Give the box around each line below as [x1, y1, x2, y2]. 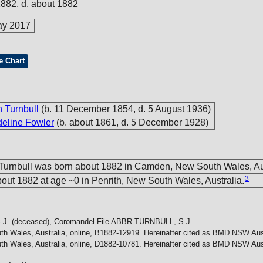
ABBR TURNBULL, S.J [111, 217, 190, 226]
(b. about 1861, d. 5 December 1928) [56, 117, 208, 127]
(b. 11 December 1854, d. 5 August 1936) [41, 104, 211, 114]
